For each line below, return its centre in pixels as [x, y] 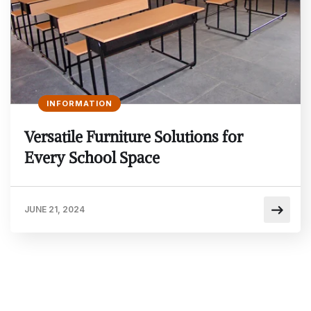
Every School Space [92, 157]
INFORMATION [79, 103]
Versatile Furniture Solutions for [134, 136]
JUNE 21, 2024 [54, 209]
